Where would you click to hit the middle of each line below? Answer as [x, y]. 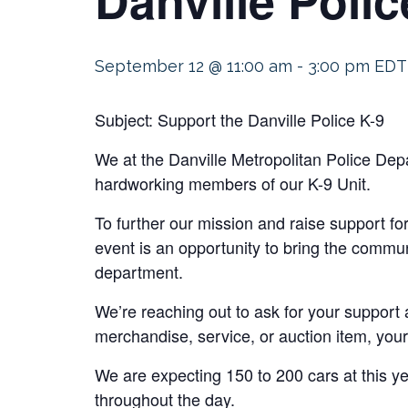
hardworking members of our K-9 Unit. [233, 183]
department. [139, 271]
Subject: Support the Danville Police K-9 [240, 119]
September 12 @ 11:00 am [194, 66]
